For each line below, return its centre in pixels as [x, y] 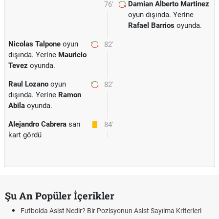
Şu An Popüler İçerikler [60, 196]
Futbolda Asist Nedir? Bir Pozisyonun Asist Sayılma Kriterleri [111, 211]
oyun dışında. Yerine [161, 15]
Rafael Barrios [151, 25]
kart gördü [25, 135]
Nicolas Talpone [34, 44]
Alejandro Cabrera [37, 124]
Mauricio [72, 55]
